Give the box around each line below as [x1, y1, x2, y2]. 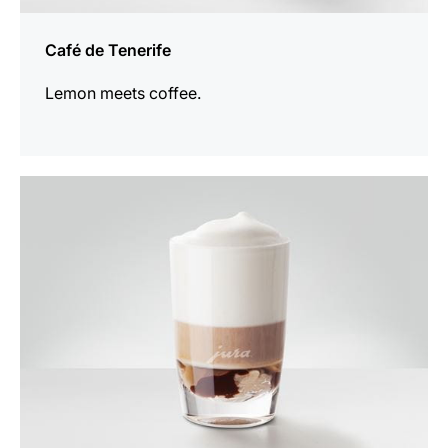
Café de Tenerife [45, 39, 171, 60]
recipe [19, 203, 66, 224]
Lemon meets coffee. [45, 82, 201, 103]
